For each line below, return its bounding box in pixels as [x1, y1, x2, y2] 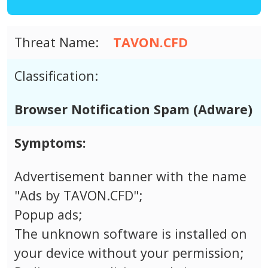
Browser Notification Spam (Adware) [14, 100, 252, 118]
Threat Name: [14, 33, 99, 51]
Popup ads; [14, 205, 82, 223]
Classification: [14, 66, 98, 84]
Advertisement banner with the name [14, 167, 246, 185]
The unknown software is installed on [14, 224, 247, 242]
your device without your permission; [14, 243, 243, 261]
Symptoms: [14, 133, 86, 151]
